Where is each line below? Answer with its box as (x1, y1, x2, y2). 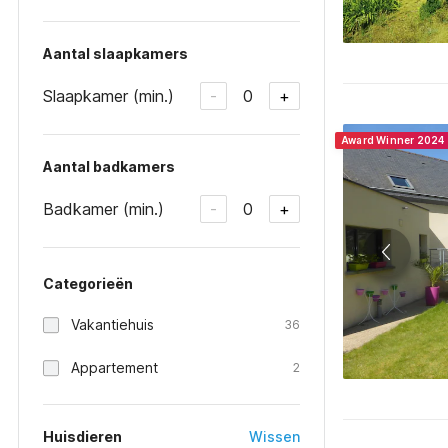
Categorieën (43, 275, 133, 292)
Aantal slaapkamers (43, 45, 188, 62)
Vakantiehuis (71, 316, 154, 333)
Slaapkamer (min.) (43, 85, 174, 106)
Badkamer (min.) (43, 198, 164, 219)
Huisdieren (43, 428, 122, 445)
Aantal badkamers (43, 158, 175, 175)
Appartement (71, 359, 158, 376)
